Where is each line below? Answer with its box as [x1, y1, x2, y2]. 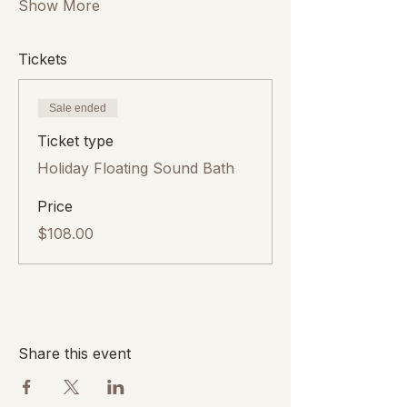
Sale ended [49, 101, 106, 114]
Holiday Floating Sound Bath [37, 158, 234, 177]
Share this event [18, 343, 131, 362]
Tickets [18, 49, 67, 68]
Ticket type [37, 131, 114, 150]
